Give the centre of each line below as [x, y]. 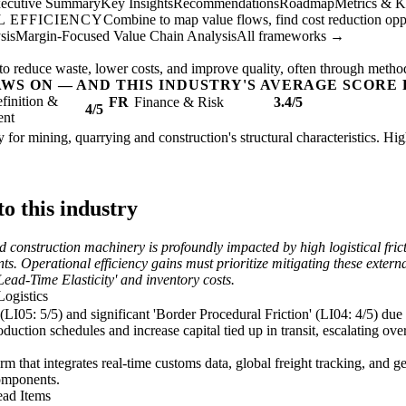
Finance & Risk [179, 102]
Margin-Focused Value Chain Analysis [126, 36]
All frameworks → [290, 36]
